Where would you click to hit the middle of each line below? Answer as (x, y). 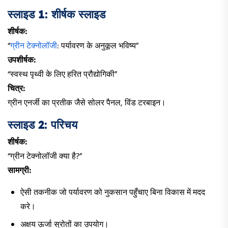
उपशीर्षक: (22, 60)
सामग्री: (20, 171)
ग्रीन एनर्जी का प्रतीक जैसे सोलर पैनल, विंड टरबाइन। (87, 103)
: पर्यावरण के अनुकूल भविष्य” (98, 46)
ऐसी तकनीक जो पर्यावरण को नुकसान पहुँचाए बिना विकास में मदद (113, 193)
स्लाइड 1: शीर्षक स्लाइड (56, 14)
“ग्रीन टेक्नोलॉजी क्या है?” (45, 156)
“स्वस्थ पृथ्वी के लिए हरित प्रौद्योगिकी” (62, 75)
